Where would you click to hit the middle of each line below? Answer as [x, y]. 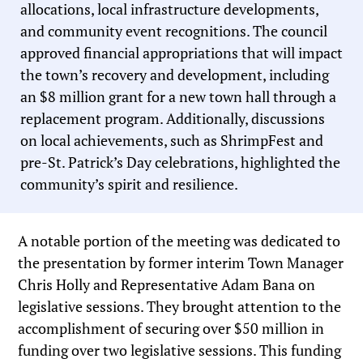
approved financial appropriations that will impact [181, 53]
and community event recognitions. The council [174, 31]
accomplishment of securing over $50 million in [171, 329]
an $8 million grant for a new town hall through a [178, 97]
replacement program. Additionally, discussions [173, 119]
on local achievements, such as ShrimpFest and [172, 141]
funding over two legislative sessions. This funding [180, 350]
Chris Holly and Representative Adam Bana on [167, 285]
